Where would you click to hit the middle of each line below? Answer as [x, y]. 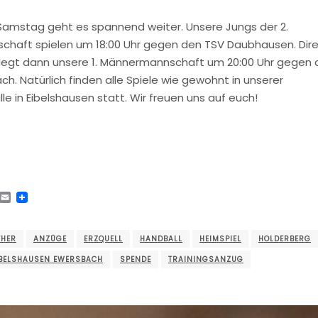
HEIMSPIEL [220, 238]
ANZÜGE [50, 238]
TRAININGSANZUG [206, 259]
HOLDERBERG [285, 238]
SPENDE [136, 259]
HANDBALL [161, 238]
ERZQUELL [103, 238]
